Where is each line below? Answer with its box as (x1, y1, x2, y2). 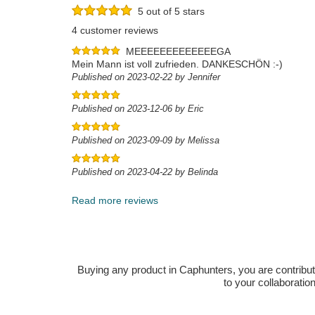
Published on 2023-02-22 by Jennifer (72, 72, 220, 82)
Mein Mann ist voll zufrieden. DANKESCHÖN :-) (72, 58, 283, 70)
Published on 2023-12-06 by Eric (72, 103, 204, 114)
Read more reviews (72, 195, 158, 206)
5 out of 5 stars (132, 6, 205, 18)
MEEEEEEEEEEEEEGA (126, 46, 231, 57)
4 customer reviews (72, 25, 158, 36)
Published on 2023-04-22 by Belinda (72, 167, 218, 177)
